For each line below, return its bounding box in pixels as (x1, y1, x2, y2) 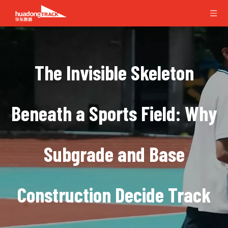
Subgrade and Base (43, 141, 185, 166)
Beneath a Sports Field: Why (11, 101, 217, 125)
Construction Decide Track (17, 182, 211, 207)
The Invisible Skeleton (34, 60, 194, 84)
